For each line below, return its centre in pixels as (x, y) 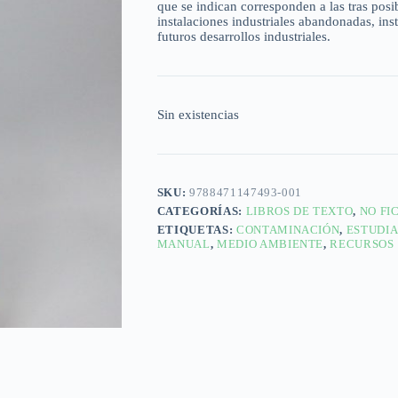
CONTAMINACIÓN (288, 230)
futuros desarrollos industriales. (243, 37)
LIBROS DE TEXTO (299, 211)
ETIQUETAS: (196, 230)
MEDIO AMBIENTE (271, 244)
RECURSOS (362, 244)
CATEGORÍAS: (201, 211)
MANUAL (183, 244)
